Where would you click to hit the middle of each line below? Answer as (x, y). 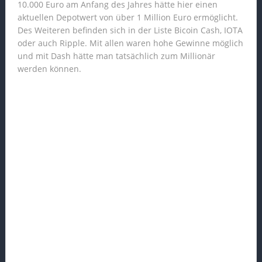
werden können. (49, 69)
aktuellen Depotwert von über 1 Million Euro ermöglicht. (127, 18)
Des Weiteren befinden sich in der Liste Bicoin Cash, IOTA (130, 30)
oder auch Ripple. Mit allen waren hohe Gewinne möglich (130, 43)
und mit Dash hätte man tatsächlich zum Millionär (116, 56)
